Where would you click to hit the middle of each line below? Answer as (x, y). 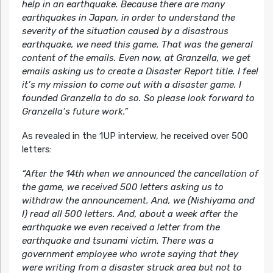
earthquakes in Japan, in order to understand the (128, 17)
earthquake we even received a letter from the (121, 227)
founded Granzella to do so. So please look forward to (138, 98)
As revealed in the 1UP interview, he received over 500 (135, 136)
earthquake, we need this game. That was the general (137, 44)
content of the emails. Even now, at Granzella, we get (136, 58)
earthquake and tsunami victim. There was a (118, 240)
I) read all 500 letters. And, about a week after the (129, 214)
